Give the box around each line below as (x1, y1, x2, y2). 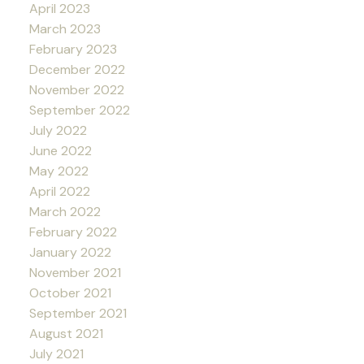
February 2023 (28, 41, 117, 58)
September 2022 (28, 102, 130, 119)
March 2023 (28, 20, 101, 38)
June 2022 (28, 142, 92, 160)
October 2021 (28, 284, 111, 302)
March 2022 (28, 203, 101, 221)
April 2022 (28, 183, 90, 201)
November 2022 (28, 81, 124, 99)
